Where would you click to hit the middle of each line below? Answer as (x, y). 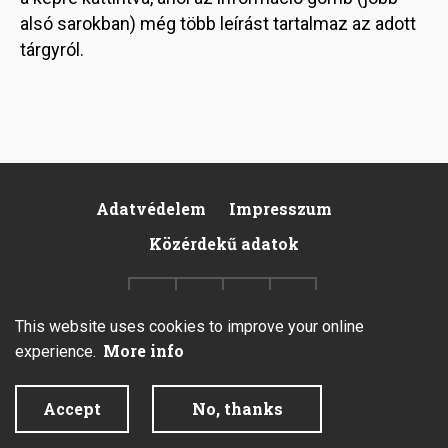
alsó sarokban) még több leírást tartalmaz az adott (218, 24)
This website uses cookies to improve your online (189, 326)
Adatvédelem (151, 209)
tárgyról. (52, 50)
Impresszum (280, 209)
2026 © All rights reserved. (113, 394)
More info (143, 350)
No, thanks (237, 408)
